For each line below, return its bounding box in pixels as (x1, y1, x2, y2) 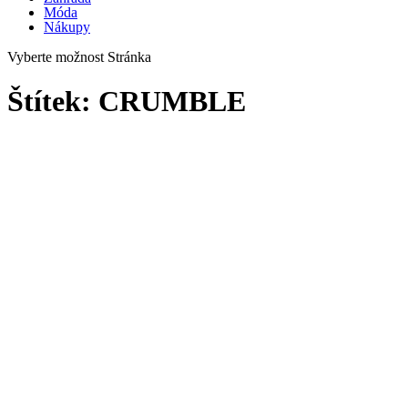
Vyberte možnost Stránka (7, 48, 151, 65)
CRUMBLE (98, 84, 246, 117)
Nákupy (44, 18, 90, 35)
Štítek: (7, 84, 98, 117)
